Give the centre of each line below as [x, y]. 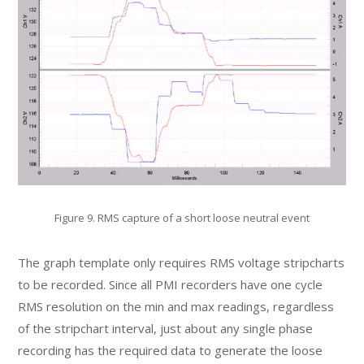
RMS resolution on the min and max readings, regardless [176, 306]
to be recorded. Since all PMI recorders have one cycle [171, 284]
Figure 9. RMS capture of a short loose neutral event [182, 217]
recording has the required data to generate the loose [171, 350]
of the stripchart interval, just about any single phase [166, 328]
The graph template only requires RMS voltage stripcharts [182, 262]
